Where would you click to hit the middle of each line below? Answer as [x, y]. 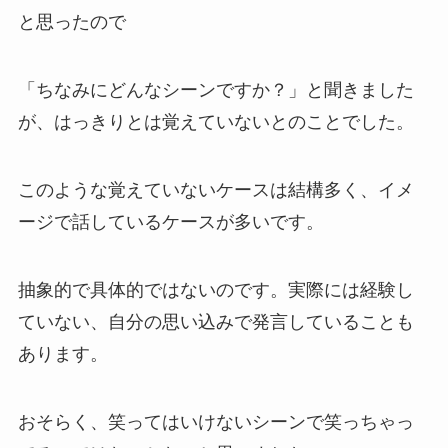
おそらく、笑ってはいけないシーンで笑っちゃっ [215, 421]
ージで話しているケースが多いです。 [170, 221]
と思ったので [71, 22]
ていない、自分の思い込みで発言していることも [215, 321]
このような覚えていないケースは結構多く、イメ [215, 189]
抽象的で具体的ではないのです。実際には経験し [215, 289]
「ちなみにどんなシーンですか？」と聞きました [215, 90]
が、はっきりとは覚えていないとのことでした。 [215, 122]
